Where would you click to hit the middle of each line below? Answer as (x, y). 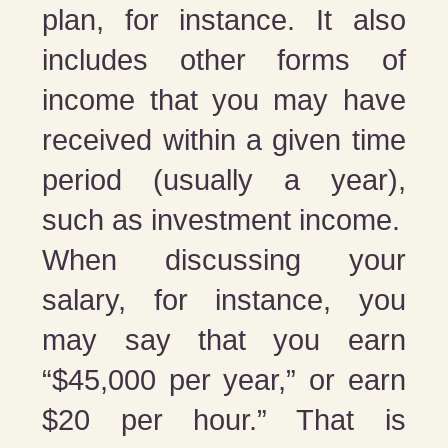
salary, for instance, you (224, 300)
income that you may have (224, 100)
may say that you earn (224, 340)
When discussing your (224, 260)
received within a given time (224, 140)
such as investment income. (221, 220)
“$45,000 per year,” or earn (224, 380)
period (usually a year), (224, 180)
